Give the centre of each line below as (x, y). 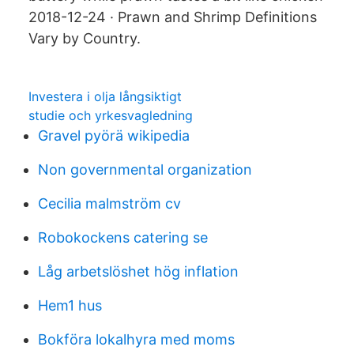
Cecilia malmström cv (109, 203)
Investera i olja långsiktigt (105, 96)
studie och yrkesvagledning (111, 115)
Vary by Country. (85, 38)
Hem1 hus (70, 305)
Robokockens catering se (123, 237)
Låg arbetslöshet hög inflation (138, 271)
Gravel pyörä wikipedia (114, 136)
